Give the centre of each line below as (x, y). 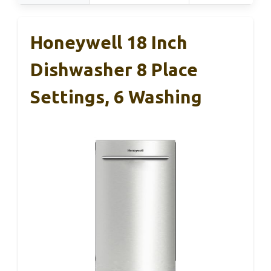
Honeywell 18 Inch (109, 42)
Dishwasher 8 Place (114, 69)
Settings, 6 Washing (116, 96)
